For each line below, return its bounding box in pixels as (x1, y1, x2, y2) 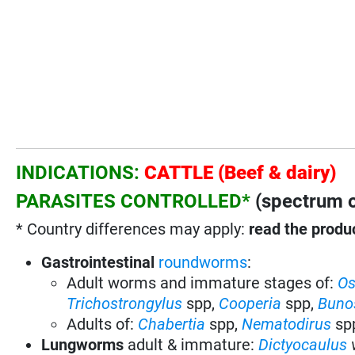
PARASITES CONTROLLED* (16, 189, 251, 212)
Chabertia (138, 314, 210, 334)
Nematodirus (242, 314, 332, 334)
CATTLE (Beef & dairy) (144, 161, 337, 184)
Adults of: (67, 314, 139, 334)
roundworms (158, 252, 248, 272)
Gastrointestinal (41, 252, 155, 272)
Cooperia (219, 293, 282, 313)
